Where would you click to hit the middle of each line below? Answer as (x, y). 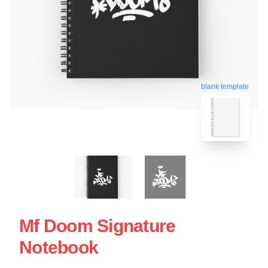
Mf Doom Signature (98, 226)
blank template (225, 86)
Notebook (59, 247)
